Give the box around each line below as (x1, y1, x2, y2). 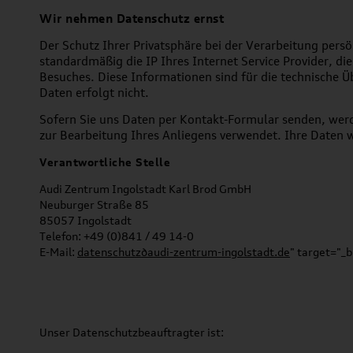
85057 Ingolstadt (39, 214, 132, 227)
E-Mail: (39, 245, 77, 258)
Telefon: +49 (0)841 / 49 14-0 (39, 229, 194, 243)
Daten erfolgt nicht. (39, 85, 149, 100)
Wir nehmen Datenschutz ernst (39, 10, 224, 26)
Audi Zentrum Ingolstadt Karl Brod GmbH (39, 182, 251, 195)
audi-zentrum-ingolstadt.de (147, 245, 290, 258)
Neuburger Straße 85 (39, 198, 149, 211)
